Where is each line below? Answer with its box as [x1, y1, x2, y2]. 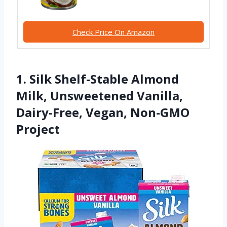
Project [16, 120, 60, 137]
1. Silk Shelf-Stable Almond [16, 70, 179, 87]
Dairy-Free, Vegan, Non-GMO [16, 103, 190, 121]
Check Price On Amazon [72, 26, 155, 37]
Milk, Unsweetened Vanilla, [16, 87, 183, 104]
